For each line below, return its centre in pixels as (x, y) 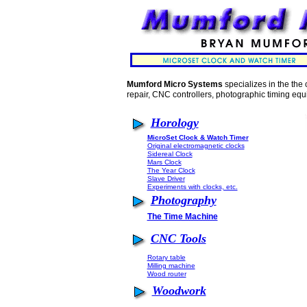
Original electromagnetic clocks (196, 146)
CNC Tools (178, 238)
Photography (183, 200)
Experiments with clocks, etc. (192, 187)
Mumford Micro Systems (174, 84)
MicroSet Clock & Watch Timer (198, 137)
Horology (174, 122)
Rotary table (166, 257)
